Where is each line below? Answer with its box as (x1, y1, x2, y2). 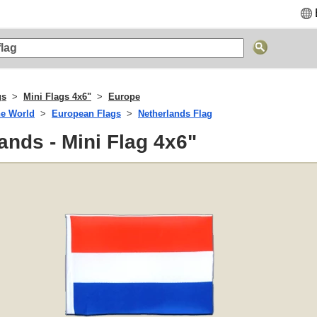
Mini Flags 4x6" (23, 91, 91, 103)
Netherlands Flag (138, 108, 212, 120)
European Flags (52, 108, 121, 120)
